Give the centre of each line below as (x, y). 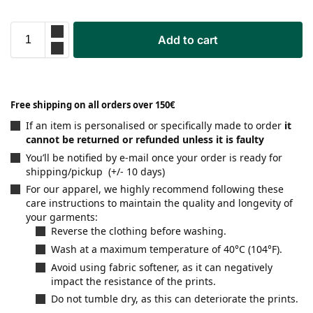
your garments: (62, 217)
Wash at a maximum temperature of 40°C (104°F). (167, 249)
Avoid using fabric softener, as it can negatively (162, 267)
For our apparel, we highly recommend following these (155, 189)
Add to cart (188, 40)
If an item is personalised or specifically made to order (155, 126)
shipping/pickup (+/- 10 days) (95, 171)
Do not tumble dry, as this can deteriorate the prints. (175, 299)
